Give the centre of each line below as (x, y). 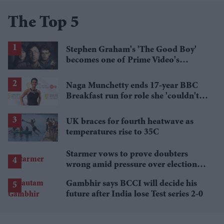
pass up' (81, 107)
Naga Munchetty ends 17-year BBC (132, 86)
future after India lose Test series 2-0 (134, 195)
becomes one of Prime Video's (123, 60)
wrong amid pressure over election (131, 165)
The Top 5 (43, 23)
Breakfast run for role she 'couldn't (132, 96)
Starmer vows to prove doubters (127, 155)
